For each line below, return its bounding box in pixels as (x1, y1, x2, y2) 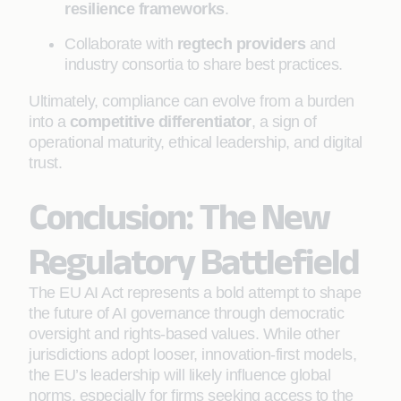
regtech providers (176, 35, 305, 53)
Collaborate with (64, 35, 177, 53)
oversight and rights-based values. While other (29, 325, 339, 343)
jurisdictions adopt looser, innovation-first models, (29, 346, 356, 363)
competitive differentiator (69, 113, 252, 131)
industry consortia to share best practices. (64, 55, 343, 73)
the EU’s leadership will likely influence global (29, 366, 330, 384)
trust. (29, 154, 62, 172)
